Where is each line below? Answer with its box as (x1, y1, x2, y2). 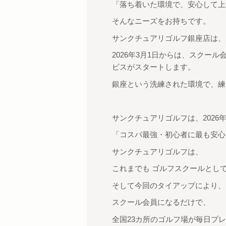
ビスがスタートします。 (112, 63, 195, 71)
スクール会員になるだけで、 (112, 198, 210, 206)
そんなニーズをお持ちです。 (112, 17, 210, 25)
